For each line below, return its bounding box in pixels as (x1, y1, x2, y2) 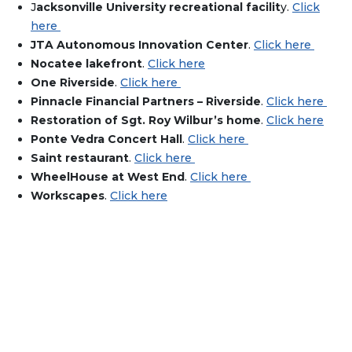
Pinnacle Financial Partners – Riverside (31, 94, 261, 109)
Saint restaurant (31, 151, 129, 166)
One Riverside (31, 75, 115, 90)
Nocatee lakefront (31, 57, 142, 71)
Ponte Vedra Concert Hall (31, 132, 182, 147)
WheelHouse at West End (31, 170, 185, 185)
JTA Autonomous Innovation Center (31, 38, 248, 53)
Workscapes (31, 189, 104, 203)
